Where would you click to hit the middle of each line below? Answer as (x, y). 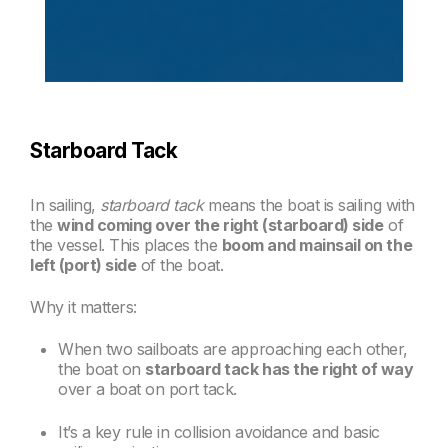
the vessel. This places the (126, 244)
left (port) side (83, 264)
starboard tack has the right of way (279, 369)
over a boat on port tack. (148, 389)
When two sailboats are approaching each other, (233, 349)
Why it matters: (83, 306)
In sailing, (65, 204)
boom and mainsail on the (317, 244)
